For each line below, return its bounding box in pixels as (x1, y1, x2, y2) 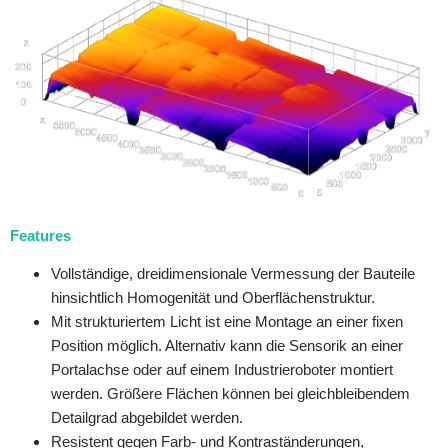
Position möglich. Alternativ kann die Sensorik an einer (51, 337, 403, 355)
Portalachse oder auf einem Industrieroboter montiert (51, 361, 393, 379)
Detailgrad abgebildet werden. (51, 409, 243, 427)
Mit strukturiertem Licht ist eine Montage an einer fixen (51, 313, 403, 331)
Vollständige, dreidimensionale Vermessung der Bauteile (51, 265, 415, 283)
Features (10, 226, 71, 244)
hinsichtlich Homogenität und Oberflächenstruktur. (51, 289, 375, 307)
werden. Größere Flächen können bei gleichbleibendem (51, 385, 410, 403)
